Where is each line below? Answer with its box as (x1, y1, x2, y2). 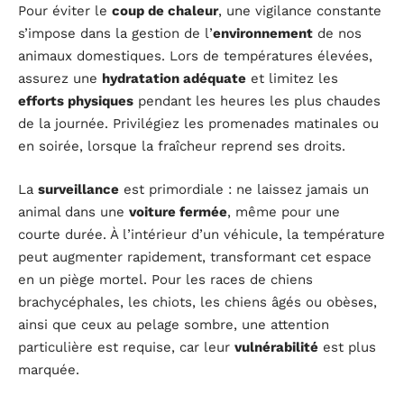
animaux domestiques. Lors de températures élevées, (18, 48, 372, 65)
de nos (313, 25, 362, 42)
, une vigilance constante (218, 3, 381, 20)
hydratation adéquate (102, 70, 246, 87)
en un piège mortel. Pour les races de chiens (18, 271, 313, 288)
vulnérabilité (234, 338, 318, 355)
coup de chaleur (112, 3, 218, 20)
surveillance (38, 180, 119, 197)
